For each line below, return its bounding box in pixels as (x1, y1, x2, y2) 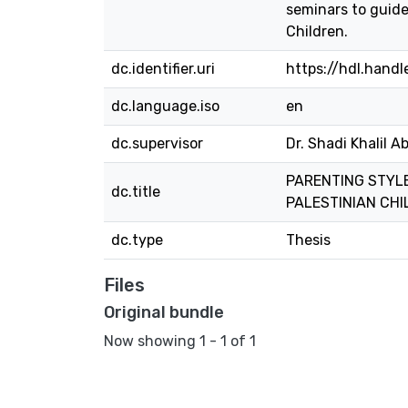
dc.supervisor (111, 135, 203, 152)
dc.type (111, 231, 163, 249)
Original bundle (104, 302, 224, 322)
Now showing (104, 331, 199, 350)
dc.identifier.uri (111, 60, 215, 77)
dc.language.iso (111, 97, 219, 115)
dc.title (111, 183, 160, 200)
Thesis (286, 231, 331, 249)
